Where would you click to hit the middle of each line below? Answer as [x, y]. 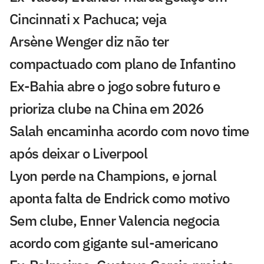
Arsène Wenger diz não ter [89, 42]
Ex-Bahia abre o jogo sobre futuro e [115, 86]
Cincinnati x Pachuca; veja [88, 19]
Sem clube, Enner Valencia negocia [114, 221]
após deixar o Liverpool [78, 154]
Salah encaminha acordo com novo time [129, 131]
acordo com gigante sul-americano [114, 243]
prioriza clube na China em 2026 [107, 109]
